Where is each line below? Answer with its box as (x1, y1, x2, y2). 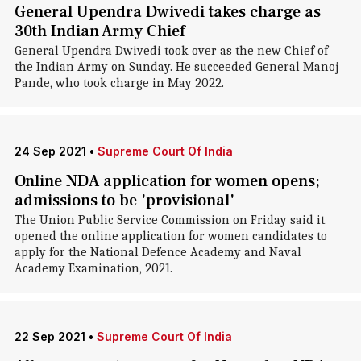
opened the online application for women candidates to (14, 229, 327, 243)
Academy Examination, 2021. (14, 261, 172, 276)
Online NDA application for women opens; (14, 171, 320, 192)
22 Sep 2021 (14, 330, 85, 343)
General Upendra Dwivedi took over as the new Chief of (14, 44, 328, 58)
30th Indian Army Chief (14, 21, 185, 42)
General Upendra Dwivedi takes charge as (14, 2, 321, 23)
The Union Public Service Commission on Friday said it (14, 213, 325, 227)
